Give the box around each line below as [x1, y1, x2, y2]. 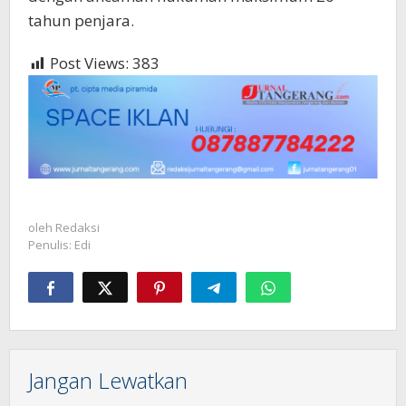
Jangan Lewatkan [28, 365, 188, 396]
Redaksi [55, 219, 100, 237]
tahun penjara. [28, 10, 134, 32]
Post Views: [50, 53, 129, 74]
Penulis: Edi [28, 237, 91, 254]
